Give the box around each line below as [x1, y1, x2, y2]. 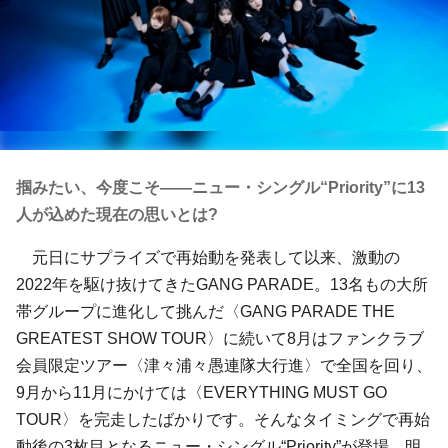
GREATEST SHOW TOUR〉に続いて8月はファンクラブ [16, 330, 424, 347]
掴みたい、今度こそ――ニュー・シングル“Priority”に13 [16, 179, 425, 196]
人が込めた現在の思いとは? [16, 206, 218, 223]
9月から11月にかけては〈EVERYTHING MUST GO [16, 384, 387, 401]
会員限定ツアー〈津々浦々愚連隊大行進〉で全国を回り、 [16, 357, 432, 374]
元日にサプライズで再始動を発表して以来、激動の [16, 249, 400, 266]
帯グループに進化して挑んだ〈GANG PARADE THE [16, 303, 395, 320]
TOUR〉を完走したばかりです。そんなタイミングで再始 [16, 411, 430, 428]
